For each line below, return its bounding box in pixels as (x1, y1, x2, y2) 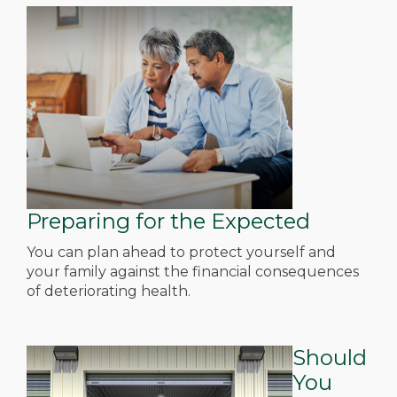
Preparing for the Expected (27, 208, 310, 234)
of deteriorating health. (27, 283, 191, 300)
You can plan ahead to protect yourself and (27, 244, 336, 261)
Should (292, 345, 367, 370)
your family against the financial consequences (27, 263, 359, 280)
